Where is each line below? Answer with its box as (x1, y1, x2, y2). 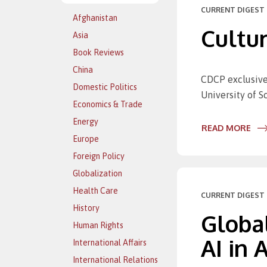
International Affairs (73, 238, 147, 247)
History (73, 203, 100, 213)
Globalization (73, 169, 122, 178)
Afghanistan (73, 13, 117, 23)
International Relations (73, 255, 158, 265)
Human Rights (73, 221, 123, 230)
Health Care (73, 186, 118, 195)
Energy (73, 117, 98, 126)
